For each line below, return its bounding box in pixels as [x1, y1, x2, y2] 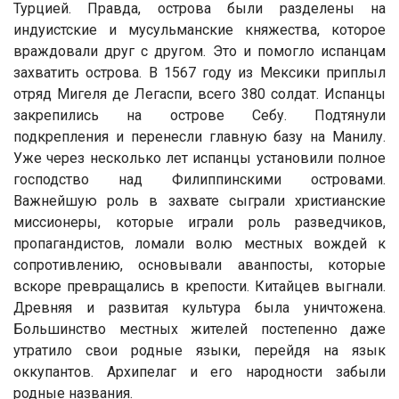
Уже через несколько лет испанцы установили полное [13, 149, 386, 167]
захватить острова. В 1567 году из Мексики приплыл [13, 63, 386, 81]
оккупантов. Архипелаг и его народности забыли [13, 362, 386, 380]
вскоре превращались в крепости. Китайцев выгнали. [13, 277, 386, 295]
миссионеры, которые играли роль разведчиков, [13, 213, 386, 231]
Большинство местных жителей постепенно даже [13, 320, 386, 338]
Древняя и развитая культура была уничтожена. [13, 298, 386, 316]
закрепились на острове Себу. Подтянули [13, 106, 386, 124]
